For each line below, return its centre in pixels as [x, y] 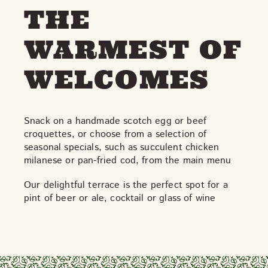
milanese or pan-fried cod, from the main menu [128, 161]
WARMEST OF [134, 50]
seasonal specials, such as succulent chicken [122, 147]
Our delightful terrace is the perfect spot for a [126, 185]
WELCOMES [117, 80]
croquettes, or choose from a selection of [115, 134]
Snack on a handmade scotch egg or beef [115, 121]
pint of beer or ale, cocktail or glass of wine [120, 198]
